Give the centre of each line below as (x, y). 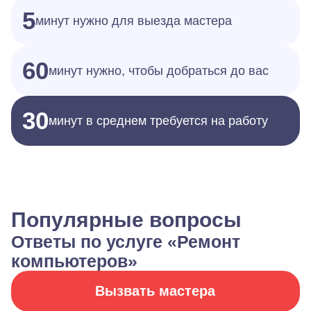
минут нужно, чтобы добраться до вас (159, 71)
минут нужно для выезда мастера (134, 21)
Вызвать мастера (155, 291)
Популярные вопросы (126, 220)
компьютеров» (74, 261)
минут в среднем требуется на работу (158, 121)
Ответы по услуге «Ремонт (126, 242)
